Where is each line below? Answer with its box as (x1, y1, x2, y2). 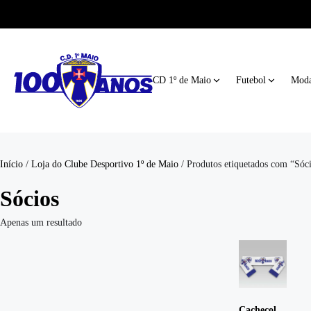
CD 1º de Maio (153, 75, 211, 85)
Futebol (236, 75, 266, 85)
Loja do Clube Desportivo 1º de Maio (31, 159, 178, 169)
